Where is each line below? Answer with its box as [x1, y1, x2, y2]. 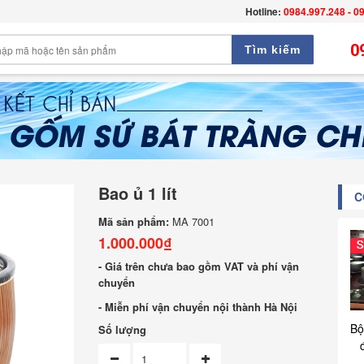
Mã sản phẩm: [98, 214, 170, 229]
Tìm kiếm [244, 42, 301, 56]
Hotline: [245, 4, 281, 19]
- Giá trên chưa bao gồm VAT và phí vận [98, 258, 300, 274]
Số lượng [98, 322, 147, 337]
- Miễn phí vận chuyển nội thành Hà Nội [98, 299, 298, 314]
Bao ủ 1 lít [98, 181, 178, 205]
